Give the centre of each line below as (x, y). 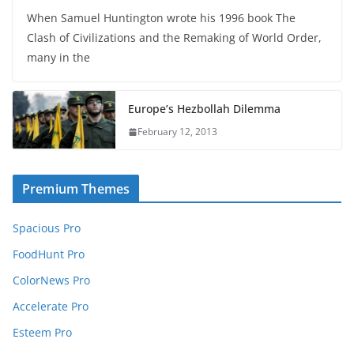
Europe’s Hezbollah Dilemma (204, 109)
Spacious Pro (47, 228)
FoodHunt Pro (49, 254)
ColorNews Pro (51, 281)
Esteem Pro (42, 333)
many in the (58, 58)
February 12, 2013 (177, 132)
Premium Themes (76, 189)
